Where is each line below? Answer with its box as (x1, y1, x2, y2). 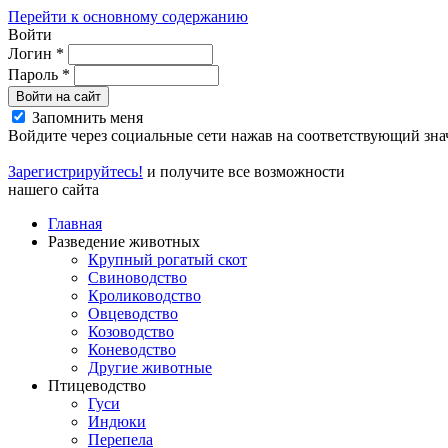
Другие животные (88, 359, 212, 376)
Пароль (8, 66, 62, 83)
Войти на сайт (16, 89, 101, 104)
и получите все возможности (147, 163, 345, 180)
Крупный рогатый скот (88, 251, 247, 268)
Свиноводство (88, 269, 187, 286)
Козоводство (88, 323, 174, 340)
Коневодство (88, 341, 176, 358)
